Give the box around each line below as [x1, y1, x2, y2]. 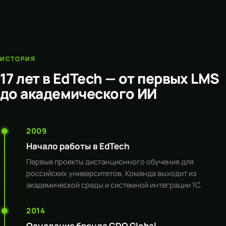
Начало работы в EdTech [26, 140, 130, 152]
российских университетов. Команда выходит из [26, 168, 196, 178]
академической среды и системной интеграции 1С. [26, 180, 202, 190]
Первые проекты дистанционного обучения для [26, 157, 194, 166]
